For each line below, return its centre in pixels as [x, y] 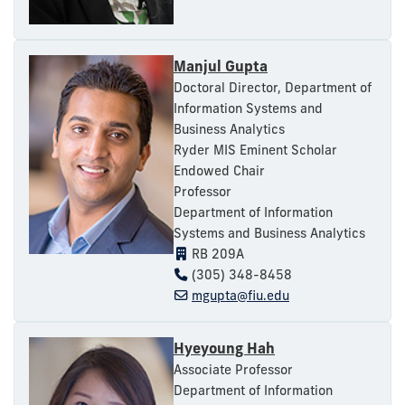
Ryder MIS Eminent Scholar [255, 150]
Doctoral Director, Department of [273, 87]
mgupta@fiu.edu [240, 295]
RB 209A [216, 254]
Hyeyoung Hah [224, 348]
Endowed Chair [219, 170]
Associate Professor [233, 369]
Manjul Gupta [221, 66]
